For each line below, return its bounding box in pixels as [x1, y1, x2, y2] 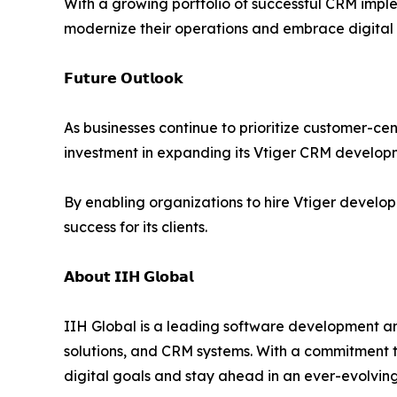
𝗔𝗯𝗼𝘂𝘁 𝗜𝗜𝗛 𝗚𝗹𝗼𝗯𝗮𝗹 [64, 267, 193, 285]
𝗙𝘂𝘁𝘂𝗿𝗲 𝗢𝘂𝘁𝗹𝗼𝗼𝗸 [64, 68, 183, 87]
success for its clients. [64, 217, 207, 236]
